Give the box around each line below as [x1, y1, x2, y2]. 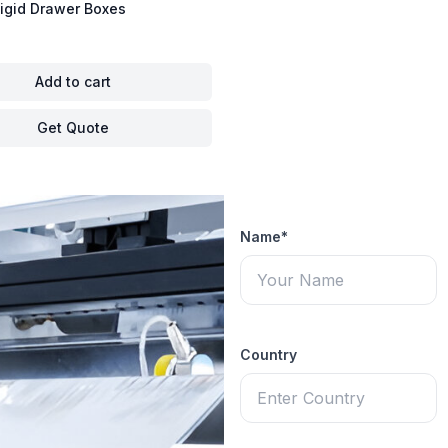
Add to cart [35, 73, 111, 90]
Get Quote [37, 119, 109, 136]
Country [240, 346, 297, 363]
